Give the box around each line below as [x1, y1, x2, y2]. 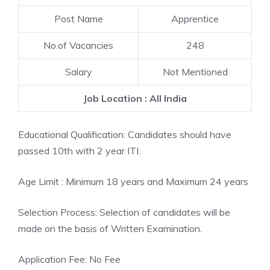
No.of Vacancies [43, 39, 113, 51]
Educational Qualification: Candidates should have [18, 128, 231, 140]
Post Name [54, 13, 103, 25]
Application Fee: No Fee [18, 253, 121, 265]
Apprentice [171, 13, 219, 25]
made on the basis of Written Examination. [18, 222, 202, 234]
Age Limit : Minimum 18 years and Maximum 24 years [18, 175, 248, 187]
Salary [64, 66, 92, 78]
